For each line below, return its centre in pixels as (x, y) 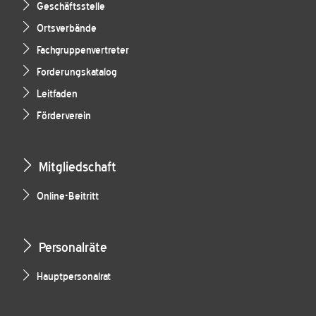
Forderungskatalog (77, 73)
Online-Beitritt (68, 197)
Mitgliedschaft (78, 167)
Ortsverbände (67, 29)
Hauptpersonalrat (74, 277)
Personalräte (73, 248)
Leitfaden (57, 95)
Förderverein (64, 116)
